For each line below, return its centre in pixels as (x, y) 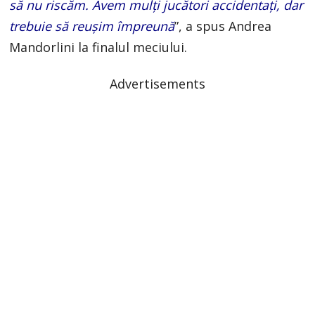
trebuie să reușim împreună (92, 26)
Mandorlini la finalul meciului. (98, 47)
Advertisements (157, 83)
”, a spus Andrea (223, 26)
